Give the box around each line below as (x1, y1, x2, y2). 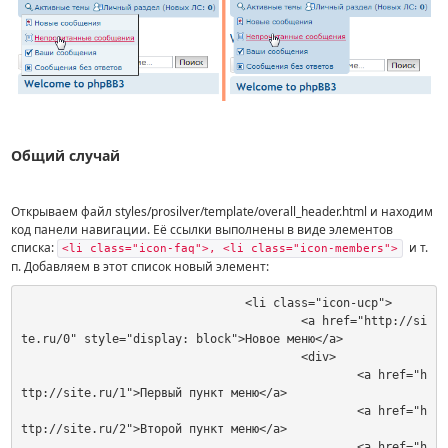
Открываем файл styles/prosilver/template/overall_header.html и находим (11, 202, 434, 220)
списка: (11, 238, 58, 256)
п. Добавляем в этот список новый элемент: (11, 257, 270, 275)
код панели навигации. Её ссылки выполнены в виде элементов (11, 220, 394, 238)
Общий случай (11, 145, 121, 165)
